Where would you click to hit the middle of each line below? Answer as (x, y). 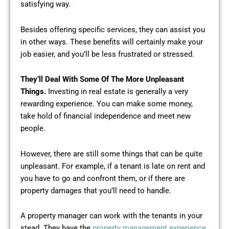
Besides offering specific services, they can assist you (113, 29)
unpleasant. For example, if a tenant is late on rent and (113, 166)
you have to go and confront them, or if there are (103, 178)
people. (33, 129)
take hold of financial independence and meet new (106, 116)
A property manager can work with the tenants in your (111, 216)
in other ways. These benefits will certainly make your (112, 42)
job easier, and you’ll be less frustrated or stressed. (107, 54)
